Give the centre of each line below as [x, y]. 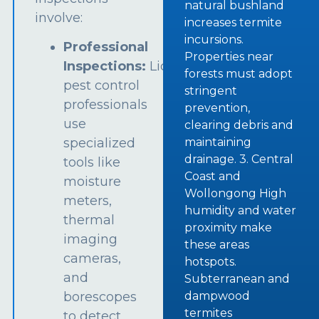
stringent [211, 91]
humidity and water [241, 211]
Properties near [229, 57]
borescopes [100, 297]
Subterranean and [237, 279]
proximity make [229, 228]
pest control [102, 86]
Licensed [177, 67]
